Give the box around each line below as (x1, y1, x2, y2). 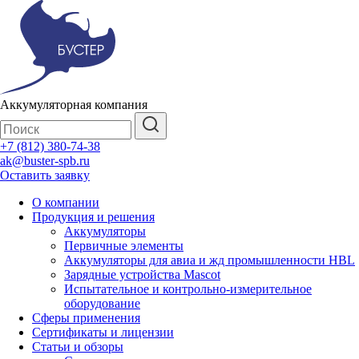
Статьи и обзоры (32, 340, 123, 353)
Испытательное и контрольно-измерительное (64, 282, 312, 296)
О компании (32, 196, 99, 209)
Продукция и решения (32, 210, 155, 224)
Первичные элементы (64, 239, 184, 252)
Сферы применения (32, 311, 140, 325)
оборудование (64, 296, 140, 310)
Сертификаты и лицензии (32, 325, 174, 339)
